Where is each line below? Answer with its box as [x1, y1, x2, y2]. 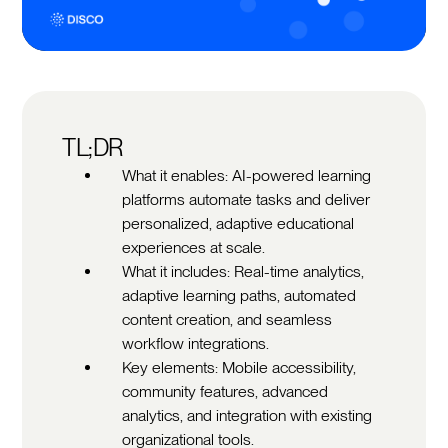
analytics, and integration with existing [122, 405, 373, 425]
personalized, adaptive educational [122, 213, 355, 233]
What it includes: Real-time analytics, [122, 261, 365, 281]
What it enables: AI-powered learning [122, 165, 372, 185]
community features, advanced [122, 381, 329, 401]
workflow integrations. [122, 333, 270, 353]
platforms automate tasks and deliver [122, 189, 371, 209]
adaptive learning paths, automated [122, 285, 357, 305]
